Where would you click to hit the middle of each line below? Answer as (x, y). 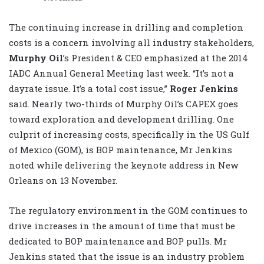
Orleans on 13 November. (63, 181)
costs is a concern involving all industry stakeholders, (131, 43)
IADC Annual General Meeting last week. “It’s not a (121, 73)
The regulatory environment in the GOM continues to (128, 211)
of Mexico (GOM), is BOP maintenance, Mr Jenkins (121, 150)
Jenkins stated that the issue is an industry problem (127, 257)
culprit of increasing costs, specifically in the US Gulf (129, 135)
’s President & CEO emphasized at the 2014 (156, 58)
